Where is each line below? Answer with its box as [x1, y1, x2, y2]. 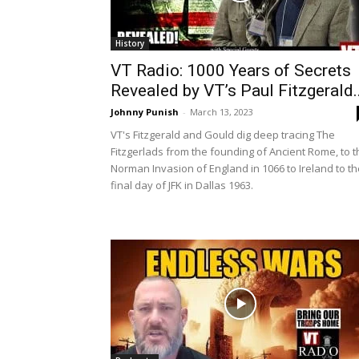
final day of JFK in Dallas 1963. [111, 178, 253, 192]
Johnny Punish [111, 106, 179, 118]
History [115, 38, 144, 49]
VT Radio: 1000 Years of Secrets [111, 61, 351, 80]
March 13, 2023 [190, 106, 253, 118]
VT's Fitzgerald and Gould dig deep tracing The [111, 127, 335, 142]
